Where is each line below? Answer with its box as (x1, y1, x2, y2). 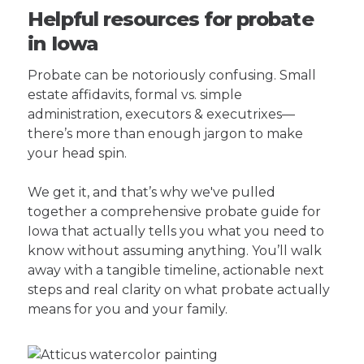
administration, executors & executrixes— (28, 106, 296, 123)
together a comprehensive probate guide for (28, 204, 322, 220)
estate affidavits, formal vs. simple (28, 87, 243, 103)
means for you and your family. (28, 301, 228, 318)
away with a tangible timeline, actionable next (28, 262, 325, 279)
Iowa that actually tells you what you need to (28, 223, 325, 240)
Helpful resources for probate (28, 7, 314, 32)
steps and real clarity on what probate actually (28, 282, 331, 298)
